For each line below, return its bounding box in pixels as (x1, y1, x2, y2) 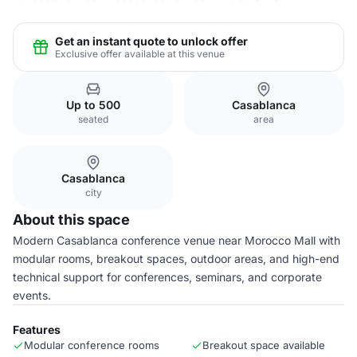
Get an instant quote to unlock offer (55, 33, 248, 48)
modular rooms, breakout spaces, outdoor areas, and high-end (13, 252, 339, 265)
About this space (13, 211, 130, 228)
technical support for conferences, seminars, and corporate (13, 270, 322, 284)
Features (13, 323, 61, 336)
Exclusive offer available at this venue (55, 47, 225, 60)
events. (13, 288, 51, 302)
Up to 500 (66, 98, 120, 112)
